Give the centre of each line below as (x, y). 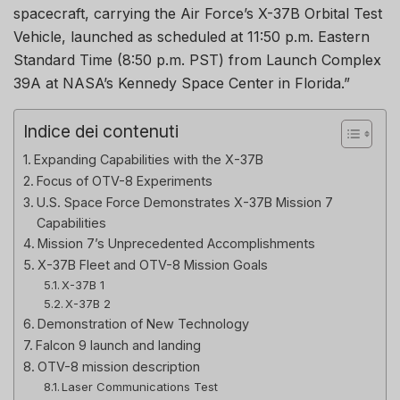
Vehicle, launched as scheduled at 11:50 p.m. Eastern (192, 36)
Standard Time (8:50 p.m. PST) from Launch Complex (197, 59)
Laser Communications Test (140, 386)
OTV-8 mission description (118, 366)
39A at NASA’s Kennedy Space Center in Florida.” (182, 83)
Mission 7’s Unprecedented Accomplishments (176, 243)
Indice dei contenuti (101, 131)
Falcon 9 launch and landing (118, 345)
